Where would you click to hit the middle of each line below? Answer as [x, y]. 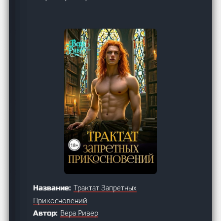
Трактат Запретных [105, 187]
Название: [54, 188]
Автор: [47, 213]
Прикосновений [60, 200]
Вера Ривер [79, 213]
